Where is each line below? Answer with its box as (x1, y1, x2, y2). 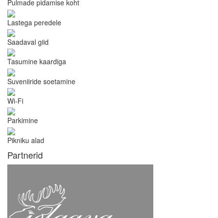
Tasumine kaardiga (7, 56, 66, 67)
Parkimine (7, 115, 38, 126)
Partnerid (7, 148, 43, 161)
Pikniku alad (7, 135, 44, 145)
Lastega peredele (7, 17, 61, 27)
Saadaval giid (7, 36, 49, 47)
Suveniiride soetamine (7, 76, 75, 86)
